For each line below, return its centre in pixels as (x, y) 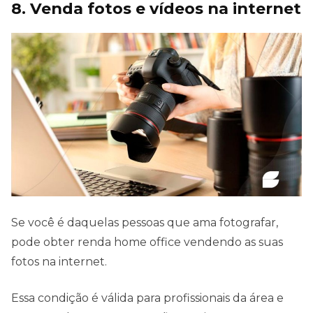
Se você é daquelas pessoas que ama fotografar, (145, 222)
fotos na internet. (60, 261)
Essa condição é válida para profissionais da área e (147, 298)
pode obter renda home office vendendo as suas (147, 242)
